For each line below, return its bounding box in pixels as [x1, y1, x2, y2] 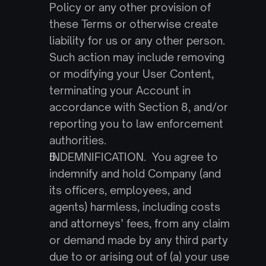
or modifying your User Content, [49, 67, 214, 80]
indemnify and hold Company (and [49, 167, 221, 180]
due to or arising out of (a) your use [49, 250, 229, 263]
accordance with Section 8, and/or [49, 100, 228, 113]
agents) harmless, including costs [49, 200, 220, 213]
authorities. [49, 134, 106, 147]
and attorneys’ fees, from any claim [49, 217, 230, 230]
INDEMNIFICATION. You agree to [49, 150, 218, 163]
